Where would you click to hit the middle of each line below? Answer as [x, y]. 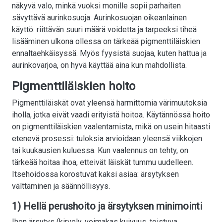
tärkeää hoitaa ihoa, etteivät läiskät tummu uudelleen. [103, 163]
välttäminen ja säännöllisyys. [61, 186]
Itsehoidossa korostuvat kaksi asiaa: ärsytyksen [95, 174]
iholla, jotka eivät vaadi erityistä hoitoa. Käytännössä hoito [111, 115]
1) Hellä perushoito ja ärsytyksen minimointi [107, 206]
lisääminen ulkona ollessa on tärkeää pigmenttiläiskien [106, 42]
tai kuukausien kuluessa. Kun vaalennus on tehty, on [100, 151]
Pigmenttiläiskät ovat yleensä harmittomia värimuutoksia [110, 103]
